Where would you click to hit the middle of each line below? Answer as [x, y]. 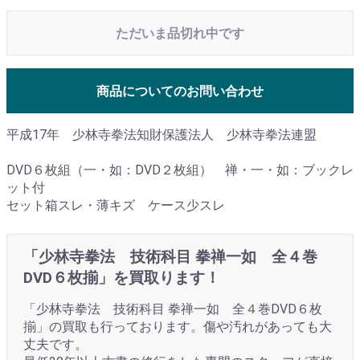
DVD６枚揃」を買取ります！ [122, 278]
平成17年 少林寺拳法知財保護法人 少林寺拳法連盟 [162, 135]
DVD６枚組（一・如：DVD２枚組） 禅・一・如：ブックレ [180, 170]
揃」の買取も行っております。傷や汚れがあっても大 [178, 327]
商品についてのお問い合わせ [180, 91]
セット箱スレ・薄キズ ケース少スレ [116, 205]
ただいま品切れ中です [180, 33]
